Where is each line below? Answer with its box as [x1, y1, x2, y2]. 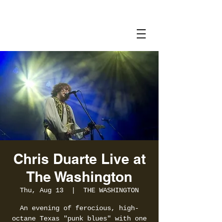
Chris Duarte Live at [13, 151, 146, 167]
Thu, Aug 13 [20, 186, 63, 194]
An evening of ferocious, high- [20, 204, 139, 212]
